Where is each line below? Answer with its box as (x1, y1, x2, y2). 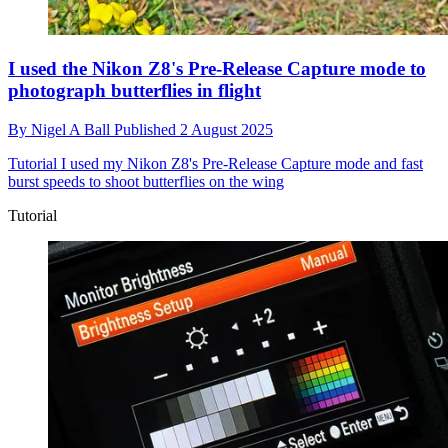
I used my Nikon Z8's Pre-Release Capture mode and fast (61, 154, 423, 172)
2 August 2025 (180, 120, 273, 138)
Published (114, 120, 180, 138)
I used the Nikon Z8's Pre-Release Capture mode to (8, 57, 426, 79)
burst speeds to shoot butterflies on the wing (8, 172, 284, 190)
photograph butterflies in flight (8, 79, 261, 101)
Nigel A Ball (31, 120, 114, 138)
